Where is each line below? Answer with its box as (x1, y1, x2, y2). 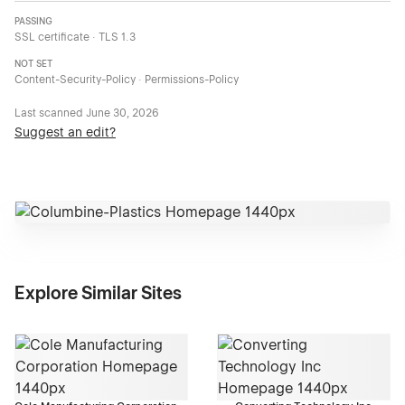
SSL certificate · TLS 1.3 (14, 31, 136, 44)
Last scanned (14, 107, 86, 120)
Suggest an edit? (14, 125, 116, 140)
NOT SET (14, 59, 52, 70)
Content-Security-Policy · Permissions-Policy (14, 73, 239, 87)
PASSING (14, 16, 52, 27)
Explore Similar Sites (14, 282, 182, 305)
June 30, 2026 (86, 107, 159, 120)
